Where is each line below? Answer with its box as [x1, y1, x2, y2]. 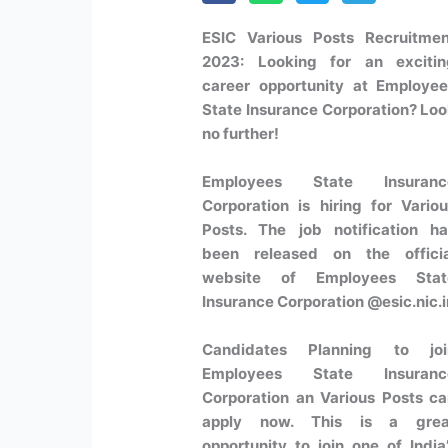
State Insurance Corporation [202, 99, 409, 119]
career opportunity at [202, 75, 377, 95]
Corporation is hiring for [202, 195, 402, 215]
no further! [202, 123, 280, 143]
